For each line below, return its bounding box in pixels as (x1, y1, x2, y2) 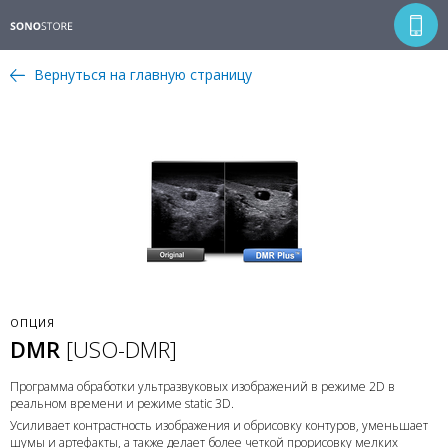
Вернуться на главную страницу (34, 65, 252, 84)
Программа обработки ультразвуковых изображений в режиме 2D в (10, 378, 395, 395)
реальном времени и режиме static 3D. (10, 395, 234, 412)
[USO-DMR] (66, 334, 177, 364)
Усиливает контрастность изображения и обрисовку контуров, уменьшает (10, 417, 428, 434)
